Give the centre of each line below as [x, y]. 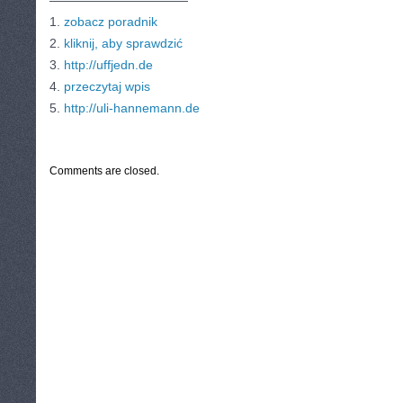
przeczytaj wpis [107, 86]
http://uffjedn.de [108, 65]
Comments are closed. [104, 171]
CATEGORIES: [91, 137]
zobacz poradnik [111, 22]
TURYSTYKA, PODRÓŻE [176, 137]
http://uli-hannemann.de [132, 108]
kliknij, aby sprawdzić [123, 43]
